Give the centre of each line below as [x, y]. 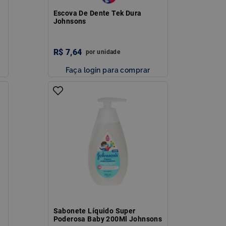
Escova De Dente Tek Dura [97, 13]
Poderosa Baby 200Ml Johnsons [108, 219]
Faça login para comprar [108, 70]
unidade [109, 52]
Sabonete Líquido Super [94, 211]
